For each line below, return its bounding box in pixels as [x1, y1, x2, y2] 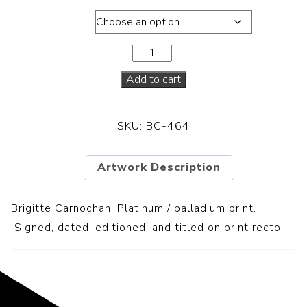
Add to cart [126, 71, 181, 87]
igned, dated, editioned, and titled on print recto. [22, 219, 284, 235]
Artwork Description [97, 159, 221, 175]
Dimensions [21, 12, 77, 24]
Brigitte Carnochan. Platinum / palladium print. [11, 200, 256, 216]
